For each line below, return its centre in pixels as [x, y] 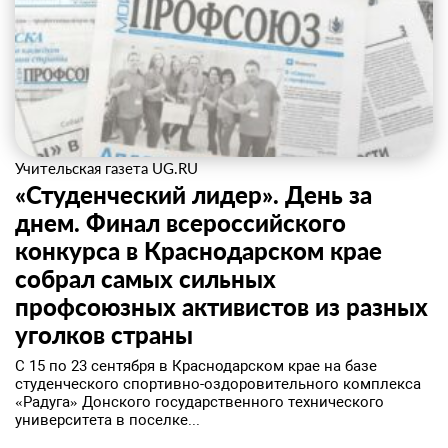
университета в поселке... [107, 420]
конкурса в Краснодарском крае [198, 250]
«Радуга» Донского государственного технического [199, 402]
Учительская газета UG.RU [106, 168]
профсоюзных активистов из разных [221, 306]
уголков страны [104, 334]
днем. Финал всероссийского [180, 222]
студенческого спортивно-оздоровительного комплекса [218, 384]
